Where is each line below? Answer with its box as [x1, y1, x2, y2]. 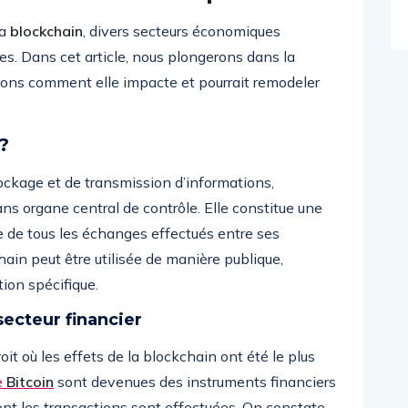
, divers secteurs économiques [83, 22, 280, 40]
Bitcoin [6, 372, 54, 391]
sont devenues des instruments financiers [54, 372, 336, 391]
